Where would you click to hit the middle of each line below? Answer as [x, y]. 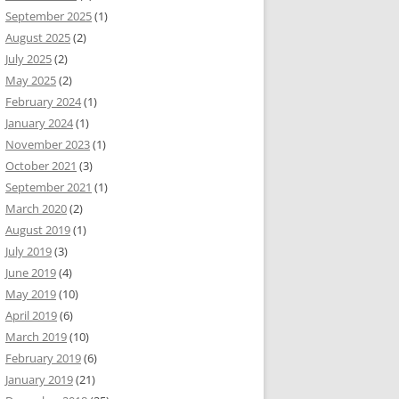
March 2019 [36, 337]
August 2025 [38, 37]
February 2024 [43, 102]
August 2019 [38, 230]
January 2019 [39, 379]
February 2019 [43, 358]
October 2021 [41, 166]
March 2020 [36, 208]
